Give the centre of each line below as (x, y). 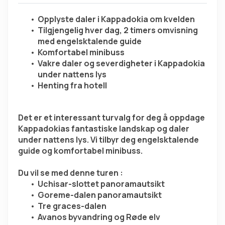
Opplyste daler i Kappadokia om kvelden (116, 19)
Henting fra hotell (72, 86)
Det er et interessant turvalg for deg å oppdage (111, 118)
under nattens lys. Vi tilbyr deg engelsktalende (108, 140)
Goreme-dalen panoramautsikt (99, 195)
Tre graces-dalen (72, 206)
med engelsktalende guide (90, 41)
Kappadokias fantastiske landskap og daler (104, 129)
